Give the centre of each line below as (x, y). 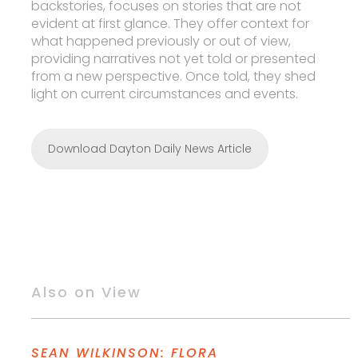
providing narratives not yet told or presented (174, 59)
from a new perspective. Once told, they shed (174, 77)
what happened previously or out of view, (161, 42)
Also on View (87, 292)
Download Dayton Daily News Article (150, 149)
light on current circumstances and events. (165, 94)
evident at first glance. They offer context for (171, 24)
